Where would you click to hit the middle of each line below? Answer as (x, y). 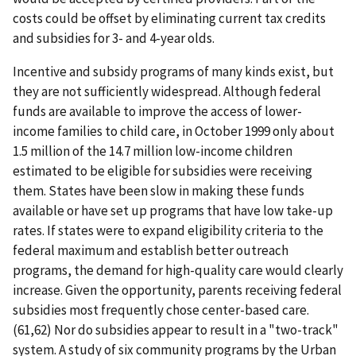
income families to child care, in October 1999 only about (174, 131)
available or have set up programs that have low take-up (173, 210)
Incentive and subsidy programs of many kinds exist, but (173, 71)
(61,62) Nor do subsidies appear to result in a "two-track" (176, 329)
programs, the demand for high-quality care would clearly (178, 270)
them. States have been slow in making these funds (159, 190)
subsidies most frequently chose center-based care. (161, 310)
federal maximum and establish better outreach (151, 250)
